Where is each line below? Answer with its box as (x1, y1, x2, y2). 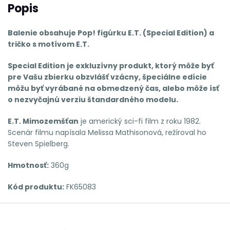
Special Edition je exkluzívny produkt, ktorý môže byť (8, 60, 214, 71)
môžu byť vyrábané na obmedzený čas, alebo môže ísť (8, 83, 219, 93)
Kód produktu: (8, 181, 64, 192)
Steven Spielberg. (8, 138, 69, 149)
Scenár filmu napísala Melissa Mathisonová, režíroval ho (8, 127, 206, 138)
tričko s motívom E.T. (8, 39, 89, 49)
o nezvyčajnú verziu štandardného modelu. (8, 94, 180, 105)
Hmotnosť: (8, 160, 49, 170)
